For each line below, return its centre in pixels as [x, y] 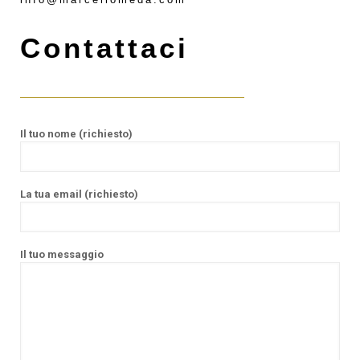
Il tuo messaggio [62, 254]
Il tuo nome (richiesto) [76, 134]
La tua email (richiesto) [79, 194]
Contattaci [104, 48]
